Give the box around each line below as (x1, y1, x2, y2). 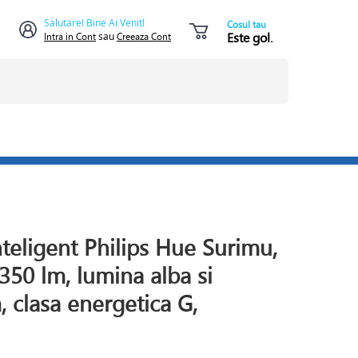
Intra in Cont (44, 30, 96, 43)
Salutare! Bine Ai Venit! (44, 16, 145, 29)
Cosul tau (227, 18, 266, 31)
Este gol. (227, 28, 272, 46)
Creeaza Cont (117, 30, 171, 43)
